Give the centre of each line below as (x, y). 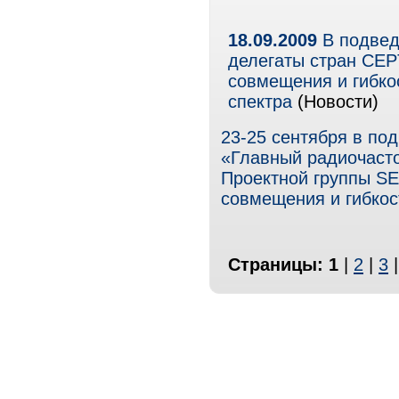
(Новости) (335, 102)
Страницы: (278, 265)
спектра (260, 102)
